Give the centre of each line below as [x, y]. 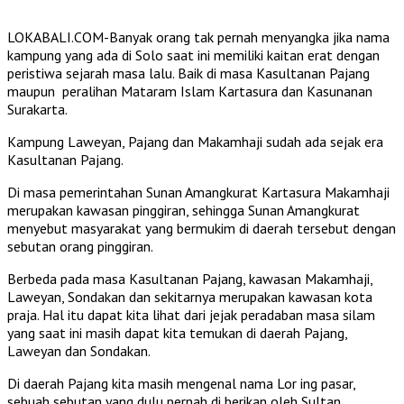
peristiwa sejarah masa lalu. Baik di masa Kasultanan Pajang [188, 73]
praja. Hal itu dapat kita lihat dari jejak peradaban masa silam [191, 314]
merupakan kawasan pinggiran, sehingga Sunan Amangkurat [184, 210]
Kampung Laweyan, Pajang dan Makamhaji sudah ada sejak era [195, 141]
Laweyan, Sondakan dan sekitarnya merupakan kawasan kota [190, 296]
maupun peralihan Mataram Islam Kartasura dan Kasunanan [190, 91]
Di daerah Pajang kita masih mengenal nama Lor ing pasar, [181, 383]
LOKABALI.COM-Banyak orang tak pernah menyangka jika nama [198, 37]
